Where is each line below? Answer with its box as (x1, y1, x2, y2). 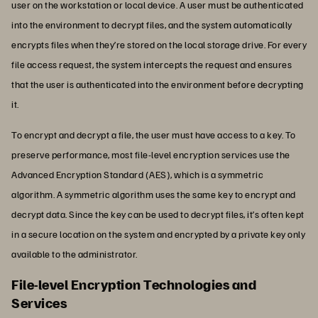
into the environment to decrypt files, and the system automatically (11, 18, 292, 31)
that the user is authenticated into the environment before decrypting (11, 77, 304, 90)
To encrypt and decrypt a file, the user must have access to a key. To (11, 128, 296, 141)
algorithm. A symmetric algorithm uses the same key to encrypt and (11, 187, 296, 200)
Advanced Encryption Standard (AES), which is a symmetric (11, 168, 263, 180)
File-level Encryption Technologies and (11, 274, 256, 293)
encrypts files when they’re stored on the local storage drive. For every (11, 38, 307, 50)
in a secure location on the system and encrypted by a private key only (11, 227, 305, 240)
